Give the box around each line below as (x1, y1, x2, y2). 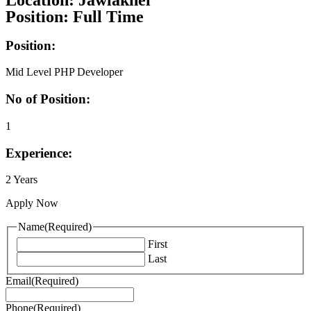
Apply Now (6, 197, 58, 210)
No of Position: (6, 92, 90, 107)
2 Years (6, 174, 37, 186)
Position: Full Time (6, 8, 144, 26)
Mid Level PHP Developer (6, 66, 123, 78)
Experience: (6, 145, 72, 160)
